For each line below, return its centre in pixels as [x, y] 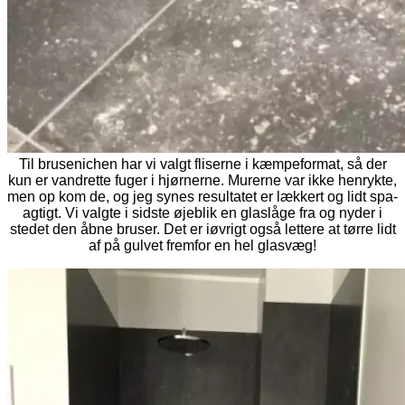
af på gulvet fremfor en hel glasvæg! [202, 245]
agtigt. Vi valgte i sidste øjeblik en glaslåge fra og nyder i [202, 212]
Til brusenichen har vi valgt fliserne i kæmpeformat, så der [202, 164]
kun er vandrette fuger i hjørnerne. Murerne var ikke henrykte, [202, 180]
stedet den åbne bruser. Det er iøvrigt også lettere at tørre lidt [202, 229]
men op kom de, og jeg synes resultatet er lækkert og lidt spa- [202, 196]
